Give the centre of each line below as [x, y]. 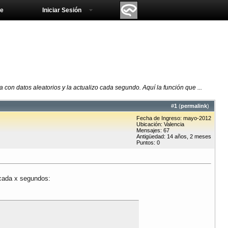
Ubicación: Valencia [160, 124]
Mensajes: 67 [153, 131]
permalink [194, 106]
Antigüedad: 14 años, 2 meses [174, 137]
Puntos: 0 [148, 143]
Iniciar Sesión [62, 10]
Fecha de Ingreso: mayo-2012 [174, 118]
